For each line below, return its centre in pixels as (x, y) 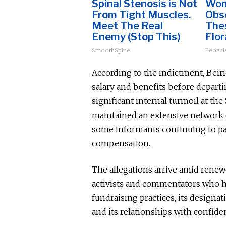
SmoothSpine (111, 50)
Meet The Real (127, 26)
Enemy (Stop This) (136, 37)
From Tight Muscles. (142, 15)
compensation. (121, 143)
